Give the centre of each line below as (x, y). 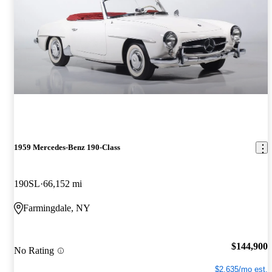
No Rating (34, 251)
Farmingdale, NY (57, 208)
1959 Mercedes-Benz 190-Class (67, 148)
